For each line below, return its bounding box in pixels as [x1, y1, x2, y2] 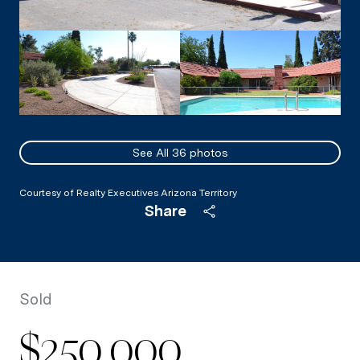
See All [132, 146, 172, 159]
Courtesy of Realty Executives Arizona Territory [19, 187, 237, 198]
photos [186, 146, 228, 159]
